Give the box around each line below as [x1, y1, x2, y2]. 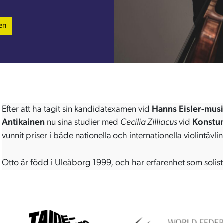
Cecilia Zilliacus [120, 117, 179, 127]
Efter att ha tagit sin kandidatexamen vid [1, 104, 152, 114]
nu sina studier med [44, 117, 120, 127]
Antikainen [1, 117, 45, 127]
